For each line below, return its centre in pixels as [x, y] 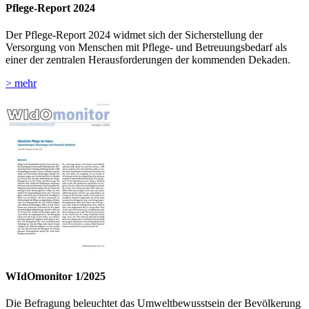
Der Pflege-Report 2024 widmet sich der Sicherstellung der [134, 35]
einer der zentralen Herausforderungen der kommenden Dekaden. [148, 60]
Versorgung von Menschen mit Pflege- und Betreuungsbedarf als [146, 48]
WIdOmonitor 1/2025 [56, 276]
